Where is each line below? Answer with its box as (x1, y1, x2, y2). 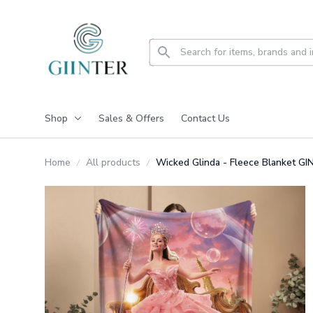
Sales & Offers (99, 111, 164, 125)
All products (86, 156, 140, 169)
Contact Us (181, 111, 230, 125)
